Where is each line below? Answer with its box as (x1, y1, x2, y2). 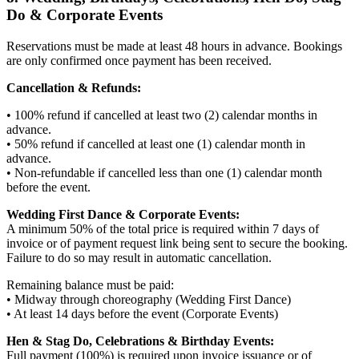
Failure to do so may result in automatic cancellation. (6, 250, 272, 264)
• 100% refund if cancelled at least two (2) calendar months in (6, 107, 317, 122)
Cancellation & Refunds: (6, 80, 141, 95)
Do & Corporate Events (6, 6, 163, 24)
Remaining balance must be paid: (6, 277, 174, 292)
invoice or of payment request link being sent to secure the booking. (6, 236, 348, 250)
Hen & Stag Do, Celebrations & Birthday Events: (6, 333, 274, 348)
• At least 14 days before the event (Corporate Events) (6, 306, 278, 321)
